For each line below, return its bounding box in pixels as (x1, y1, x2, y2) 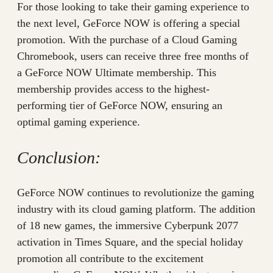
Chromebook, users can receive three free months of (17, 50, 249, 63)
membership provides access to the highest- (17, 83, 210, 96)
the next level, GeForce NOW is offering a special (17, 17, 240, 30)
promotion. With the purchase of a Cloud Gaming (17, 34, 237, 46)
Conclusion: (17, 148, 101, 168)
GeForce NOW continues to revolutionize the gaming (17, 186, 254, 199)
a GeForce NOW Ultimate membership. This (17, 66, 216, 79)
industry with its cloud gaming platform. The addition (17, 203, 255, 216)
